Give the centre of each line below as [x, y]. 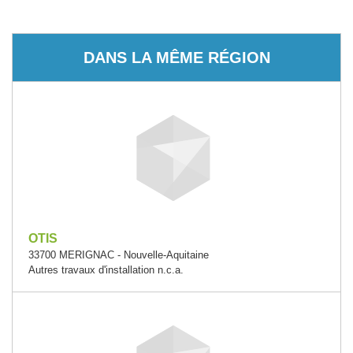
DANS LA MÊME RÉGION [176, 57]
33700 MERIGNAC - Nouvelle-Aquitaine [119, 255]
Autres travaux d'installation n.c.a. [106, 269]
